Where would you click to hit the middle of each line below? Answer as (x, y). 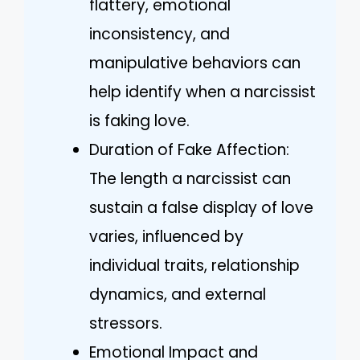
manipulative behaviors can (195, 63)
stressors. (126, 324)
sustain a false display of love (201, 208)
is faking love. (139, 121)
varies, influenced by (166, 237)
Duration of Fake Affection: (189, 150)
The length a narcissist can (190, 179)
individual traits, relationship (194, 266)
